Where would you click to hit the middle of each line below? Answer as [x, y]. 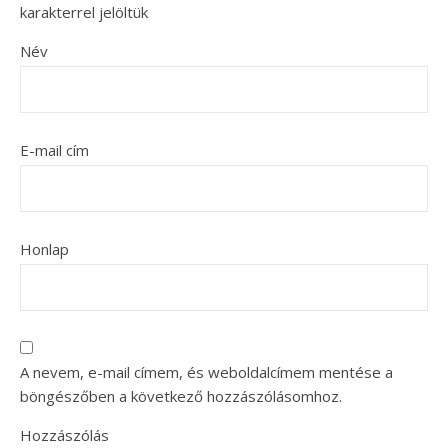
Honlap [44, 249]
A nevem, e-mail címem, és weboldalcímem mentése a [206, 372]
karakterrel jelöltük [84, 12]
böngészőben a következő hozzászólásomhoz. [181, 396]
